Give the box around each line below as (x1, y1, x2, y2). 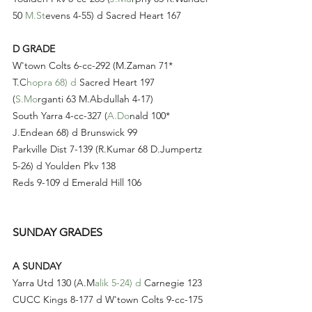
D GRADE (13, 42, 55, 56)
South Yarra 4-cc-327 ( (13, 109, 107, 123)
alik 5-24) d (95, 276, 141, 290)
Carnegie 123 (141, 276, 202, 290)
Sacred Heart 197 (77, 76, 157, 89)
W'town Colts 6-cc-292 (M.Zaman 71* (13, 59, 175, 72)
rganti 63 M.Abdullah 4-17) (38, 93, 153, 106)
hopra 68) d (26, 76, 77, 89)
